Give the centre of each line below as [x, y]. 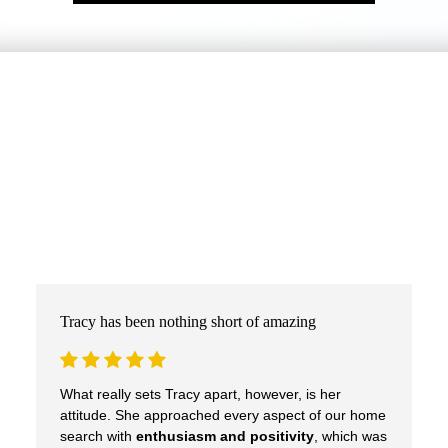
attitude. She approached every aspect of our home [222, 415]
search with [97, 436]
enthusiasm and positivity [224, 436]
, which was [350, 436]
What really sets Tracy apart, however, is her [200, 394]
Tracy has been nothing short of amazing [187, 321]
